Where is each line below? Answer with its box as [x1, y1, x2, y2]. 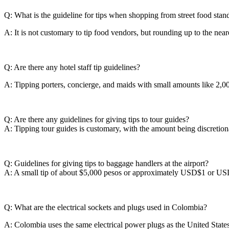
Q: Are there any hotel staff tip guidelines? [4, 63, 140, 72]
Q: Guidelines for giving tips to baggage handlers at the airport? [4, 159, 209, 168]
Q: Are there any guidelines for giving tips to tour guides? [4, 115, 189, 124]
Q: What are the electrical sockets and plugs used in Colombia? [4, 203, 209, 212]
